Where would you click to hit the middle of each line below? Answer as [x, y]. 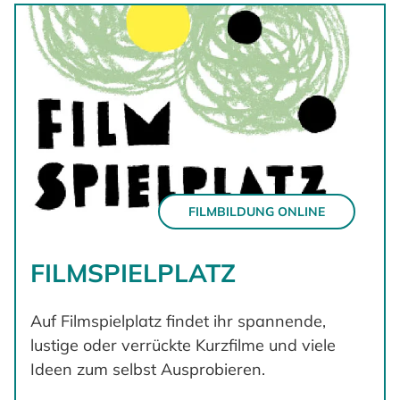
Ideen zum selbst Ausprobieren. [148, 370]
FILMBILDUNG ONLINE [257, 211]
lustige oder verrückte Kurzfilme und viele [183, 346]
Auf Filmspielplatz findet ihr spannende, [178, 321]
